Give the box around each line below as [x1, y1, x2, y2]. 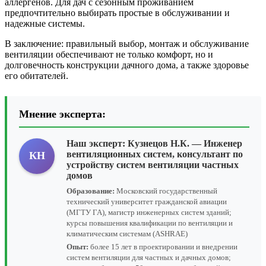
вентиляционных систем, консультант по [66, 148, 243, 159]
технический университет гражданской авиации [66, 197, 227, 206]
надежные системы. [5, 18, 85, 28]
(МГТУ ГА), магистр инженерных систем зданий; [66, 207, 232, 217]
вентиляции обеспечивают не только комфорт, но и [5, 49, 213, 59]
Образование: [66, 186, 115, 195]
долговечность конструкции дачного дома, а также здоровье [5, 59, 249, 70]
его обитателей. [5, 70, 68, 81]
